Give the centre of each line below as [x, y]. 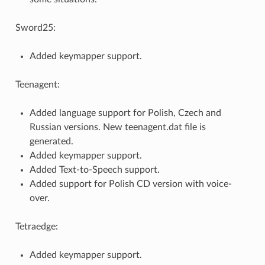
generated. [51, 142]
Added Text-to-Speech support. [94, 170]
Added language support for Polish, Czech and [125, 113]
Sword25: [35, 28]
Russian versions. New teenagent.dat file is [117, 127]
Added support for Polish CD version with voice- [130, 184]
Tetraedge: [36, 227]
